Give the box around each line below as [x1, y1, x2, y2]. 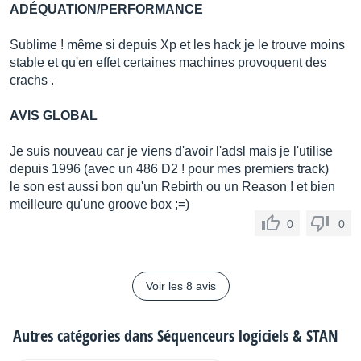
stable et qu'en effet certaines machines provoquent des [10, 56, 326, 69]
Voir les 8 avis [145, 280, 216, 293]
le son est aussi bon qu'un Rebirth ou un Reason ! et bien [10, 180, 335, 193]
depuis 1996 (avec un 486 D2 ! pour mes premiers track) [10, 162, 329, 176]
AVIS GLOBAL [10, 109, 98, 122]
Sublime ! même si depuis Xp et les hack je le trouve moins [10, 38, 345, 52]
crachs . [10, 73, 54, 87]
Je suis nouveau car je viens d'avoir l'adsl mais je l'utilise [10, 144, 333, 158]
